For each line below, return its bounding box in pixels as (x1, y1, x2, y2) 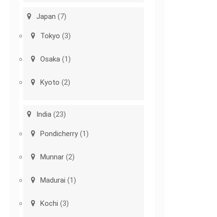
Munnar (40, 153, 64, 162)
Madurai (40, 176, 66, 185)
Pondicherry (40, 129, 78, 139)
